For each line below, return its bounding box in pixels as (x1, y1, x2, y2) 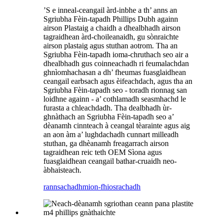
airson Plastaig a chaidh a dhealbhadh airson (43, 23, 181, 32)
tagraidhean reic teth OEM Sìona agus (43, 147, 162, 156)
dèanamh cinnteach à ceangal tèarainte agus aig (43, 121, 190, 130)
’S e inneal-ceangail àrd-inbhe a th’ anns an (43, 5, 177, 14)
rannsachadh (43, 182, 82, 191)
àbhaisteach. (43, 165, 81, 174)
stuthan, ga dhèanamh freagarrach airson (43, 139, 169, 147)
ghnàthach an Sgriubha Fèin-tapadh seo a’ (43, 112, 174, 121)
